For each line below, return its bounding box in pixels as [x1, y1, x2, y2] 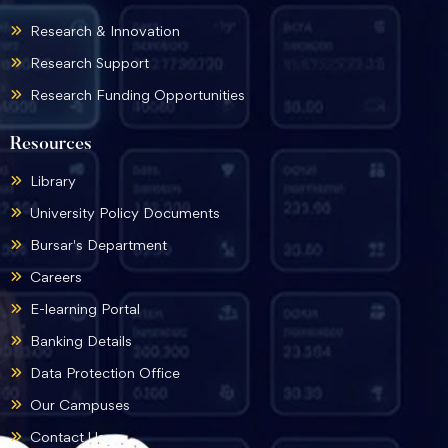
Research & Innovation [30, 22, 180, 39]
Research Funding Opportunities [30, 86, 245, 103]
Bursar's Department [30, 236, 167, 253]
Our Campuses [30, 396, 130, 413]
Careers [30, 268, 82, 285]
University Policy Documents [30, 204, 220, 221]
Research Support [30, 54, 149, 71]
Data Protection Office [30, 364, 180, 381]
